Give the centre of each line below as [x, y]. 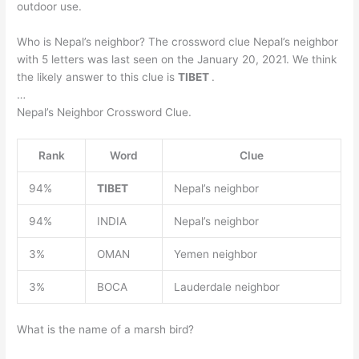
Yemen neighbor [215, 254]
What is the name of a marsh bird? [106, 329]
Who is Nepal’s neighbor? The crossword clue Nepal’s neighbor [178, 42]
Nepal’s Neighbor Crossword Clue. [105, 113]
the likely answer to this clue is [98, 77]
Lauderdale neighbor [226, 287]
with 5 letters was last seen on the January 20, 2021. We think [177, 60]
